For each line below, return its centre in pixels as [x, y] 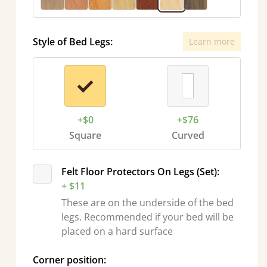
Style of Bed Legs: [72, 42]
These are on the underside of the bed [147, 203]
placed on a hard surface [117, 231]
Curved [188, 135]
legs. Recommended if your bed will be [147, 217]
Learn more [212, 41]
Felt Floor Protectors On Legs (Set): [140, 172]
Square [86, 135]
